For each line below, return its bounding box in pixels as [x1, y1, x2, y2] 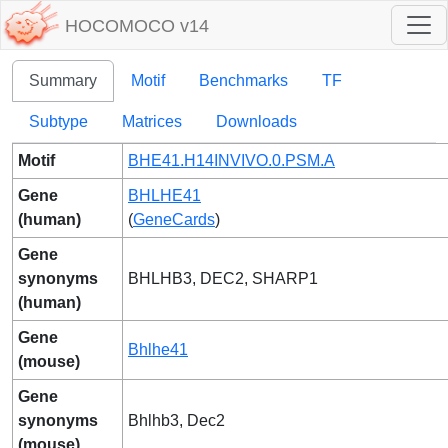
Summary [29, 72, 97, 89]
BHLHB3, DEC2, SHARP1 [128, 270, 318, 287]
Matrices [122, 113, 182, 130]
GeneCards [133, 211, 215, 228]
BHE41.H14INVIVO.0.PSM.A [128, 152, 335, 169]
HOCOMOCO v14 [65, 16, 209, 37]
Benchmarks [199, 72, 288, 89]
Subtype [29, 113, 88, 130]
